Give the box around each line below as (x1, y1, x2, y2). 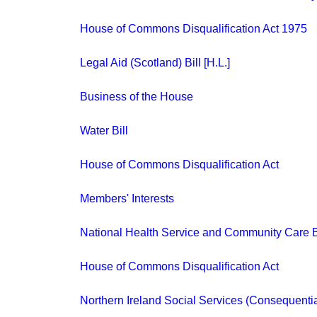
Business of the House (80, 91, 193, 103)
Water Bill (80, 125, 128, 137)
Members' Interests (80, 192, 174, 204)
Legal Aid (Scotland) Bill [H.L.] (80, 57, 230, 69)
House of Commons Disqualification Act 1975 (80, 23, 307, 35)
